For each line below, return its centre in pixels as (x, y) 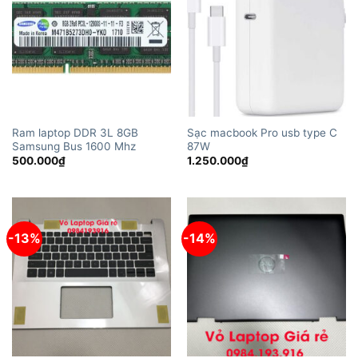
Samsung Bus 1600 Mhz (74, 146)
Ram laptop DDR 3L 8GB (75, 132)
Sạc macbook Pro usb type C (262, 132)
